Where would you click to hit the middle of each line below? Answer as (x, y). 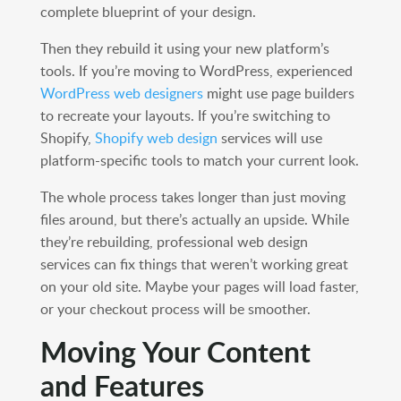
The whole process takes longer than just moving (192, 197)
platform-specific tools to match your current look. (199, 161)
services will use (269, 138)
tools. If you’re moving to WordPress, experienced (196, 71)
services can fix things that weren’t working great (194, 264)
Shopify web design (156, 138)
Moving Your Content (175, 352)
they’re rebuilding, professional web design (174, 242)
